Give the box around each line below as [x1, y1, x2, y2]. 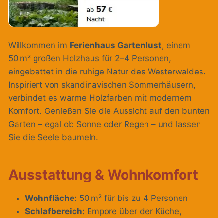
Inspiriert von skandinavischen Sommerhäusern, [8, 80, 196, 90]
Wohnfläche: [25, 193, 77, 203]
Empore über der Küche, [85, 206, 182, 217]
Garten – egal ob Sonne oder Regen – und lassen [8, 119, 201, 129]
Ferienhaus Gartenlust [70, 40, 162, 51]
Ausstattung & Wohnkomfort [8, 166, 198, 183]
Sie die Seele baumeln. [8, 132, 98, 143]
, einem [162, 40, 190, 51]
